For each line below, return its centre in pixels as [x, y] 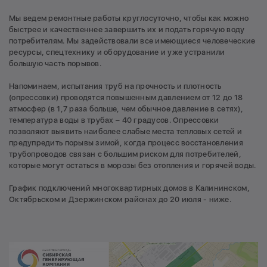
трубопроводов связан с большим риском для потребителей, [125, 154]
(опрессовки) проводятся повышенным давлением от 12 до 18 [126, 98]
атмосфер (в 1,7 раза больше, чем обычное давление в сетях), [126, 109]
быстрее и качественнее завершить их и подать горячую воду [127, 30]
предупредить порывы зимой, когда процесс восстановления [126, 143]
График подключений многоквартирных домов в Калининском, [129, 188]
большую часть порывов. [55, 64]
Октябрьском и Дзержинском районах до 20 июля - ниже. [120, 200]
